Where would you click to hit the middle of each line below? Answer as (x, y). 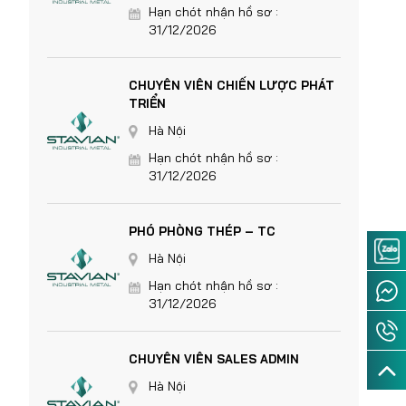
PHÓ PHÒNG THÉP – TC (202, 231)
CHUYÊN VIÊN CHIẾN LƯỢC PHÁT (232, 85)
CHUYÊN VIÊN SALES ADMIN (214, 359)
